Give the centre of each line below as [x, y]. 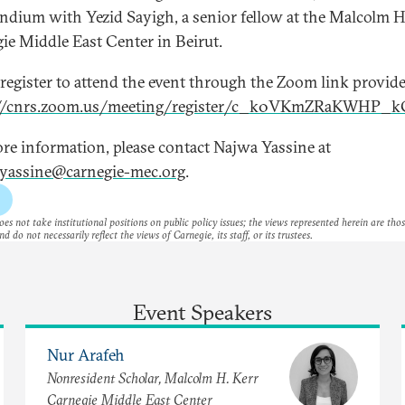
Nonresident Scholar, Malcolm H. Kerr [153, 378]
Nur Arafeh [86, 355]
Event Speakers [202, 311]
